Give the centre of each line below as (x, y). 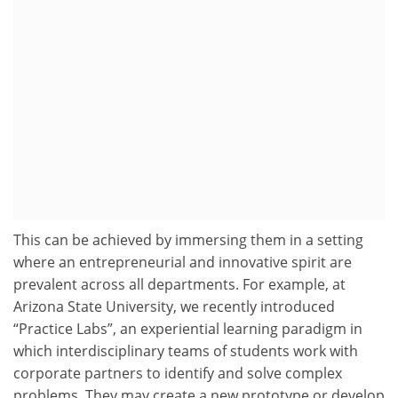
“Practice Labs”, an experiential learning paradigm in (188, 329)
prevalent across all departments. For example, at (179, 285)
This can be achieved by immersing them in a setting (188, 240)
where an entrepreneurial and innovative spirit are (183, 263)
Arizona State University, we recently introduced (174, 307)
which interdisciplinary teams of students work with (186, 351)
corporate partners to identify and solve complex (178, 374)
